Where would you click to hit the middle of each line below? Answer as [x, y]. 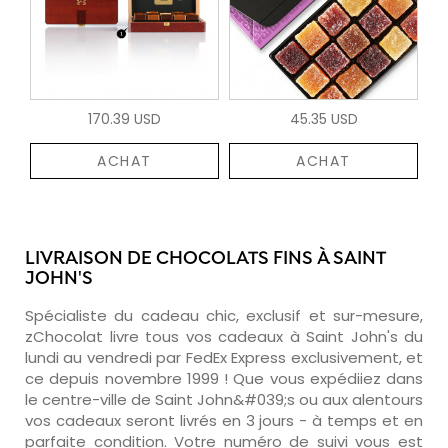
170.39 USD [124, 118]
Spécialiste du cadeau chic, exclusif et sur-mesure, [224, 315]
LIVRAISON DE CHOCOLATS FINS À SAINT [205, 259]
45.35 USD [323, 118]
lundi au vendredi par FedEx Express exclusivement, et [224, 357]
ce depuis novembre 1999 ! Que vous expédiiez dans [224, 378]
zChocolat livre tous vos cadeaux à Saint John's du [224, 336]
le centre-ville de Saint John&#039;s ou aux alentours [224, 399]
